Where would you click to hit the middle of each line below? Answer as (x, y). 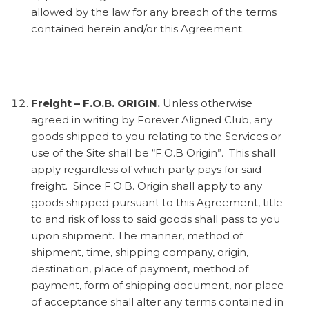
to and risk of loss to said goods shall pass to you (156, 219)
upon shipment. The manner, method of (137, 235)
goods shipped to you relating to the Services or (156, 136)
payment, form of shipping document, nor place (158, 285)
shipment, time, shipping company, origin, (140, 252)
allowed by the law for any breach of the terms (154, 12)
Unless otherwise (206, 103)
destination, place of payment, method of (140, 268)
